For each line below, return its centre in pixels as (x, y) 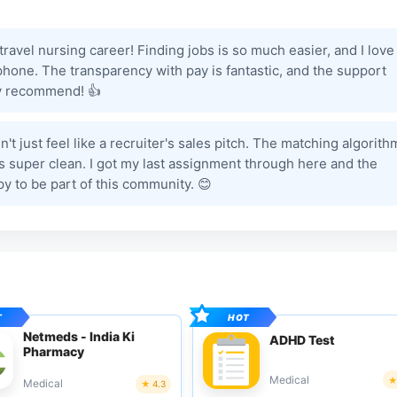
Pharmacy (53, 351)
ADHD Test (303, 339)
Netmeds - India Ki (78, 336)
